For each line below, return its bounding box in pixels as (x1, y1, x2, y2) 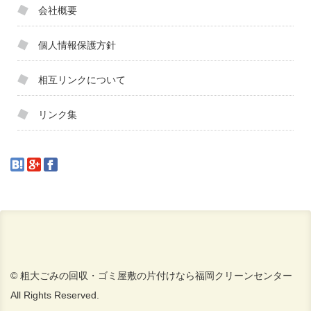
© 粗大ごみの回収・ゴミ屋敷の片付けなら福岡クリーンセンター (10, 270, 292, 282)
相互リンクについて (38, 74, 126, 86)
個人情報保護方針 (38, 40, 116, 51)
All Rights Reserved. (10, 289, 99, 301)
